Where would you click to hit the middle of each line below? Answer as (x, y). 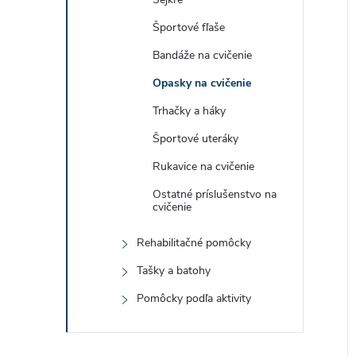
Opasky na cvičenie (202, 83)
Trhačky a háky (189, 111)
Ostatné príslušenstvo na (215, 194)
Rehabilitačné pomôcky (194, 243)
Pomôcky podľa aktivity (194, 298)
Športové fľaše (189, 27)
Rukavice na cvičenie (203, 166)
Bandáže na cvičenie (202, 55)
